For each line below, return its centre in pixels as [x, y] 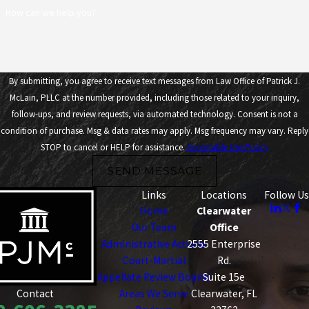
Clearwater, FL [224, 293]
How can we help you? [50, 13]
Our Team [154, 227]
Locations [224, 195]
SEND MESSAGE [154, 170]
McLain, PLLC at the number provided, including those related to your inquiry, [154, 97]
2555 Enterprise [224, 243]
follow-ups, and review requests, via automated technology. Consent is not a [124, 114]
